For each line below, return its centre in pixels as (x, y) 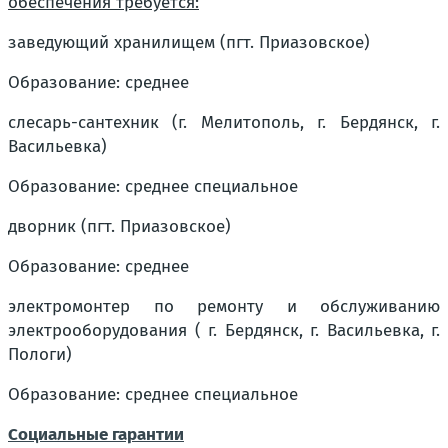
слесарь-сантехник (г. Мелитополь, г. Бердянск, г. (224, 122)
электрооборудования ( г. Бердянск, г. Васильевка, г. (224, 330)
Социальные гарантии (96, 434)
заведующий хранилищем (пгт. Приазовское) (189, 42)
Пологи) (40, 354)
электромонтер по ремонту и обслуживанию (224, 306)
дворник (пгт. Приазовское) (119, 226)
